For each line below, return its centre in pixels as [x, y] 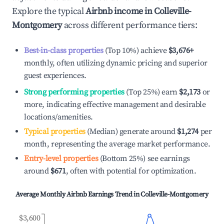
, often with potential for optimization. [131, 171]
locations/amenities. [58, 117]
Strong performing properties [74, 92]
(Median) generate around [130, 131]
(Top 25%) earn [151, 92]
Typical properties [55, 131]
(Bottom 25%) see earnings [144, 158]
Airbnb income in [120, 11]
